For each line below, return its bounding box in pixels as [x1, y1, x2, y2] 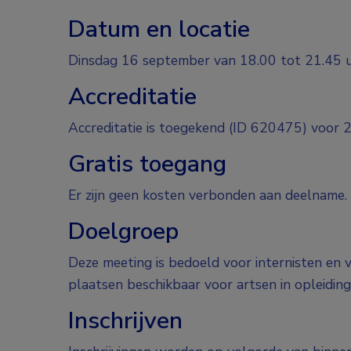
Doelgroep [68, 215, 179, 248]
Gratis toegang [68, 147, 226, 180]
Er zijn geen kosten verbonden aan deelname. [68, 185, 347, 204]
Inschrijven [68, 304, 183, 337]
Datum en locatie [68, 13, 250, 45]
